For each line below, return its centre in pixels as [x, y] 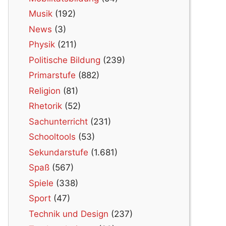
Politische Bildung [65, 60]
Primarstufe [52, 75]
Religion [45, 91]
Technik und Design [69, 214]
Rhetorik [45, 106]
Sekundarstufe [59, 152]
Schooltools [52, 137]
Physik [42, 45]
